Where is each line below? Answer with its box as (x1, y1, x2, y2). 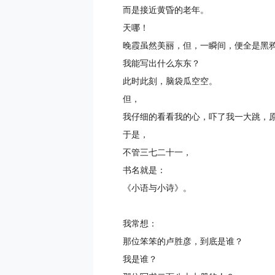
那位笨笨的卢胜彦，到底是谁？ (123, 236, 243, 247)
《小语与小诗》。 (123, 183, 192, 193)
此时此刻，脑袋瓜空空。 (123, 76, 217, 87)
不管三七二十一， (123, 147, 192, 158)
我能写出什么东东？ (123, 58, 200, 69)
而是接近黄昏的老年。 (123, 5, 209, 15)
